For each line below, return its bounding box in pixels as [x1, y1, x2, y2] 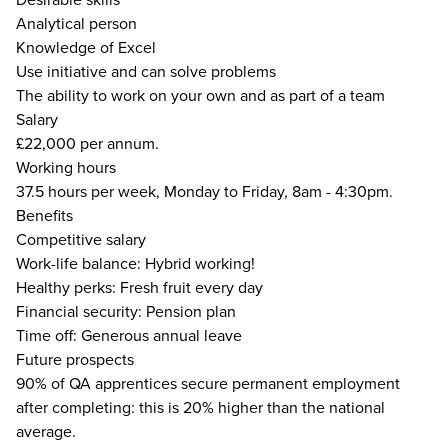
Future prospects [16, 348, 134, 370]
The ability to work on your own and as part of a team [16, 84, 385, 106]
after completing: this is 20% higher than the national [16, 396, 385, 418]
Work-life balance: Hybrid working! [16, 252, 255, 274]
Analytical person [16, 12, 137, 34]
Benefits [16, 204, 73, 226]
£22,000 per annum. [16, 132, 159, 154]
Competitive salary [16, 228, 146, 250]
